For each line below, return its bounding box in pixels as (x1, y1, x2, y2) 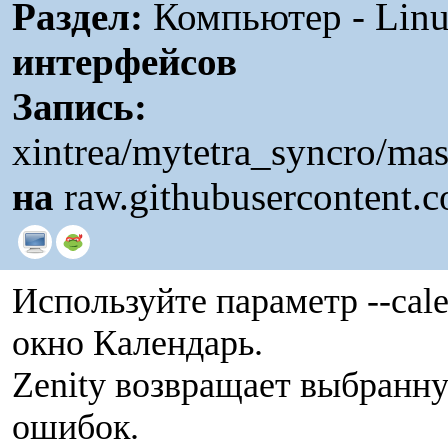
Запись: (12, 85, 147, 128)
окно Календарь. (12, 323, 263, 363)
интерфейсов (12, 40, 237, 83)
